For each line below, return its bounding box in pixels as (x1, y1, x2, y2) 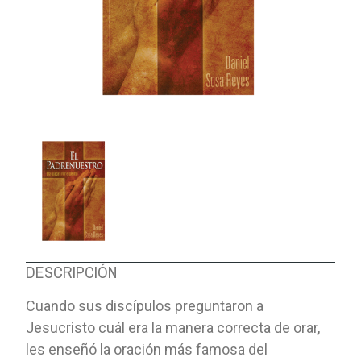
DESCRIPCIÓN (26, 260, 118, 283)
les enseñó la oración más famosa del (26, 340, 268, 358)
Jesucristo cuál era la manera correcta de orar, (26, 318, 321, 336)
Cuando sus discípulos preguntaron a (26, 297, 264, 314)
